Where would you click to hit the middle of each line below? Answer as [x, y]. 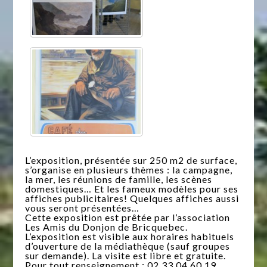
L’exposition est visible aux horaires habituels [130, 237]
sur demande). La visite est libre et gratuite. [126, 256]
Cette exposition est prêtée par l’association [128, 218]
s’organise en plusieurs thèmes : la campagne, [129, 170]
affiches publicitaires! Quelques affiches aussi [132, 198]
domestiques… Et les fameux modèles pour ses [132, 189]
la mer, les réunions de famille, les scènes [119, 179]
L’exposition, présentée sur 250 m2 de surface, [131, 160]
